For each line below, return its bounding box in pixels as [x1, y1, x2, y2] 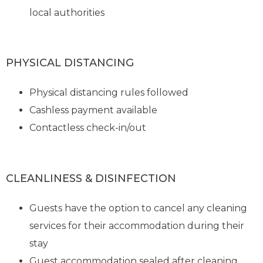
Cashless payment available [29, 104, 158, 116]
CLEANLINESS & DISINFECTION [6, 171, 177, 185]
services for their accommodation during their [29, 220, 245, 232]
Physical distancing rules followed [29, 87, 189, 99]
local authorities [29, 6, 105, 18]
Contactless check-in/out [29, 122, 147, 134]
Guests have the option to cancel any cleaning [29, 203, 248, 214]
